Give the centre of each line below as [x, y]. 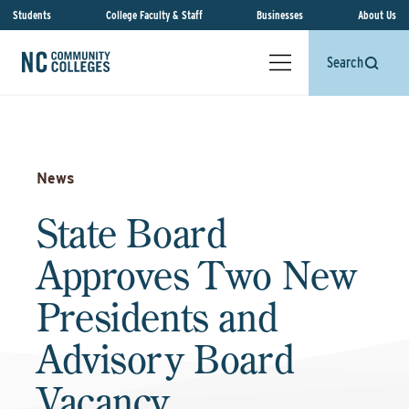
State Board [132, 233]
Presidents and [157, 317]
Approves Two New [197, 275]
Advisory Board [166, 359]
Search [345, 63]
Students [32, 15]
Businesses [280, 15]
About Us [377, 15]
